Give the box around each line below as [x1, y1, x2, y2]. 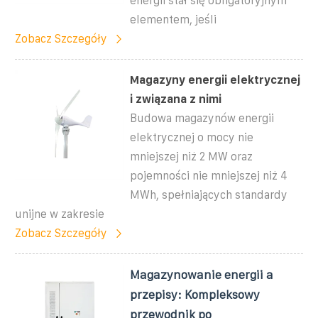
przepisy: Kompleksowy [130, 287, 261, 301]
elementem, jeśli [130, 13, 217, 26]
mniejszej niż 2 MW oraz [130, 150, 253, 163]
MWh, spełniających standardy [130, 188, 288, 201]
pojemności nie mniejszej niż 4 [130, 169, 288, 182]
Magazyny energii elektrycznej [130, 73, 301, 86]
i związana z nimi [130, 92, 222, 105]
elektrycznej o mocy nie [130, 131, 254, 143]
